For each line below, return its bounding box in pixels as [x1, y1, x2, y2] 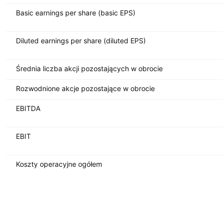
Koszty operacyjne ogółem [16, 159, 102, 168]
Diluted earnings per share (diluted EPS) [16, 36, 146, 45]
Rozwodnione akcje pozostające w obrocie [16, 84, 155, 93]
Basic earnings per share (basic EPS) [16, 8, 135, 17]
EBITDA [16, 104, 40, 112]
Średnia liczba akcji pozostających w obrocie [16, 64, 163, 73]
